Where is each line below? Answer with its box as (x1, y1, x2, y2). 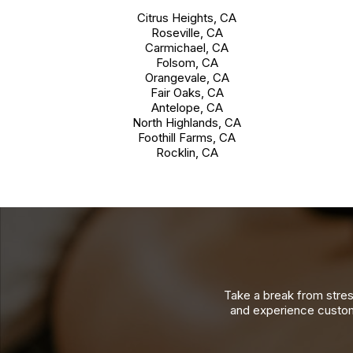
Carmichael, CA (145, 40, 229, 56)
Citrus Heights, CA (137, 10, 236, 26)
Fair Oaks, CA (150, 85, 224, 101)
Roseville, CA (150, 25, 223, 41)
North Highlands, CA (132, 115, 241, 131)
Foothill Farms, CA (138, 130, 236, 146)
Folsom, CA (155, 55, 218, 71)
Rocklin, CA (155, 145, 218, 161)
